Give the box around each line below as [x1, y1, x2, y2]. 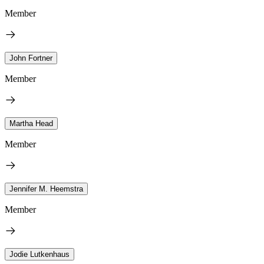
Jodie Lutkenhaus [9, 249, 70, 259]
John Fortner [9, 53, 52, 62]
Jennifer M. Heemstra [9, 184, 83, 193]
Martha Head [9, 118, 53, 128]
